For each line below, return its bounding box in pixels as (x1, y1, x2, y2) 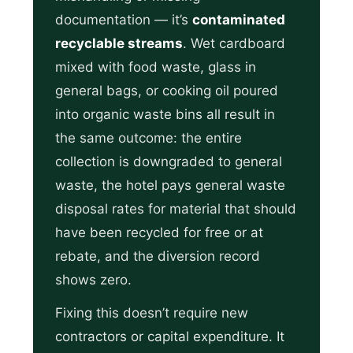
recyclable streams (55, 35, 183, 52)
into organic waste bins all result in (55, 106, 275, 123)
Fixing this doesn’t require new (55, 305, 248, 321)
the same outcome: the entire (55, 130, 242, 147)
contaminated (192, 12, 285, 28)
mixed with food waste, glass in (55, 59, 256, 76)
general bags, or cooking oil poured (55, 83, 278, 99)
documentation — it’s (55, 12, 192, 28)
